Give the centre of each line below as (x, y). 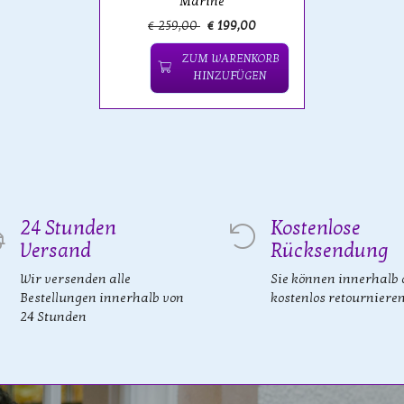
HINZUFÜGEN (230, 76)
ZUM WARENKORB (230, 59)
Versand (55, 251)
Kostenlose (316, 229)
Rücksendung (330, 251)
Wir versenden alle (75, 280)
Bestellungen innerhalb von (102, 298)
